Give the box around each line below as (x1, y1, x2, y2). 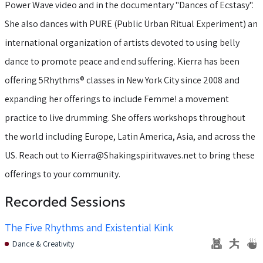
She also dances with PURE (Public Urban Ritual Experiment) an (5, 18, 258, 30)
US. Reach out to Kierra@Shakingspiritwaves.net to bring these (5, 149, 255, 161)
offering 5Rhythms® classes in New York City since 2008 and (5, 74, 240, 86)
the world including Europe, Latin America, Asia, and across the (5, 130, 255, 143)
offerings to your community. (5, 168, 120, 180)
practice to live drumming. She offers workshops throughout (5, 112, 245, 124)
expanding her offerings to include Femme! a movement (5, 93, 229, 105)
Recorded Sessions (5, 193, 126, 210)
